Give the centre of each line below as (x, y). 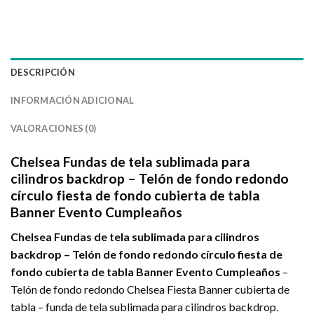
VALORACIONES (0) (54, 128)
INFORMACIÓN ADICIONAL (73, 100)
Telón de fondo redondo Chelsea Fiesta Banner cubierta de (150, 289)
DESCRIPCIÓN (43, 72)
